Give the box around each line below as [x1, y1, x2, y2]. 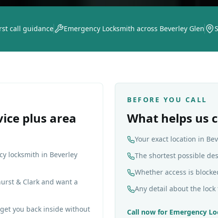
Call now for [127, 207, 169, 217]
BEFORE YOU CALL [127, 95, 207, 104]
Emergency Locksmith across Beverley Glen [63, 24, 204, 33]
